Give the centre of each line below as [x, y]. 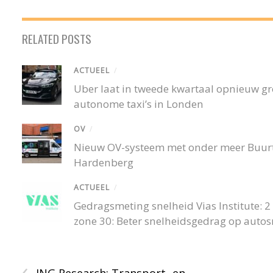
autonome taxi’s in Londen [139, 104]
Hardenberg [104, 163]
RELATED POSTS [57, 38]
